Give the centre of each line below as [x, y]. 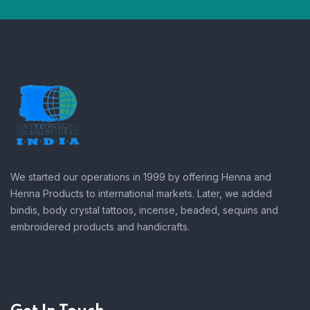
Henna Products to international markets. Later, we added [141, 194]
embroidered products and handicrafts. [100, 227]
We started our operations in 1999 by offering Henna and [141, 177]
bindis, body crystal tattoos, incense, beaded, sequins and [144, 210]
